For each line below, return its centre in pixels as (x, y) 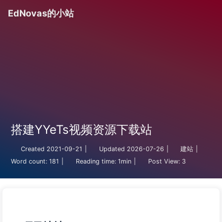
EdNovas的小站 (41, 15)
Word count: (29, 161)
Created (32, 149)
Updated (112, 149)
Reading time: (96, 161)
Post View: (164, 161)
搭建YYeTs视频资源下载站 (82, 130)
